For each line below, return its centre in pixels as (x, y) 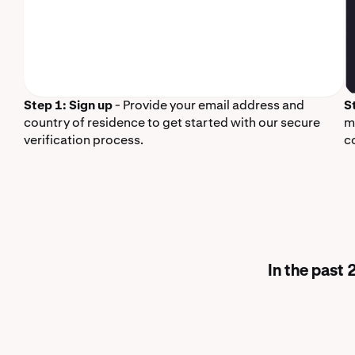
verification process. (84, 140)
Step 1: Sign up (68, 105)
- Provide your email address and (208, 105)
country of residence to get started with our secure (172, 122)
